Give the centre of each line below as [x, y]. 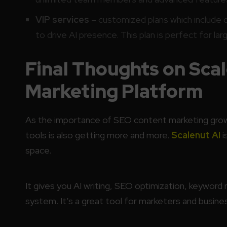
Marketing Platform [114, 91]
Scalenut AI [196, 135]
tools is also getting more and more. [98, 135]
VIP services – [66, 19]
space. [38, 150]
